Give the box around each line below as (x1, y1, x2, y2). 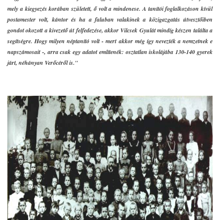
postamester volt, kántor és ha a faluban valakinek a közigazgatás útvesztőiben (7, 15, 213, 24)
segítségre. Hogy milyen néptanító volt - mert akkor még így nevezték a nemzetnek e (7, 37, 213, 45)
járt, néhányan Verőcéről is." (7, 58, 78, 67)
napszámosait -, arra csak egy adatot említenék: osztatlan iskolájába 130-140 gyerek (7, 48, 213, 56)
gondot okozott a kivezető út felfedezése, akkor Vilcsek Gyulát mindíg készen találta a (7, 26, 213, 34)
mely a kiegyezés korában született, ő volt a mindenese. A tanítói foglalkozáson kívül (7, 4, 213, 13)
